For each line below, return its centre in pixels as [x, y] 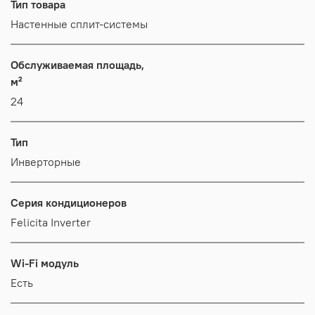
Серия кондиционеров [69, 202]
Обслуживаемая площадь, [77, 64]
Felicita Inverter [51, 222]
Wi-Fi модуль [45, 263]
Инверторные [46, 161]
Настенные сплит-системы [79, 24]
